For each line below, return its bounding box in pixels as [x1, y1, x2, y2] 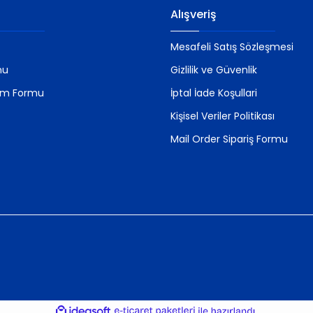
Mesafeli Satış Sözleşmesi [170, 40, 293, 54]
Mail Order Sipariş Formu [170, 132, 288, 147]
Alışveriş [170, 6, 217, 23]
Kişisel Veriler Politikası [170, 109, 275, 124]
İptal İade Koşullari [170, 86, 257, 101]
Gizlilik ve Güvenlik [170, 63, 257, 78]
